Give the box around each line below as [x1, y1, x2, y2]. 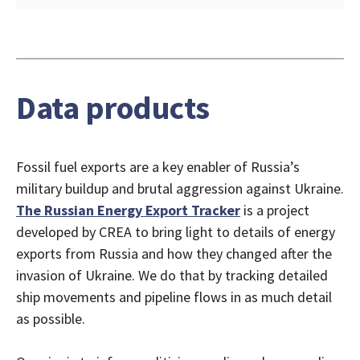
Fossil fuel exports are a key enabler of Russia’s [16, 157, 300, 176]
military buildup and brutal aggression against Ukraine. [16, 178, 344, 198]
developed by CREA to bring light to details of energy [16, 222, 335, 241]
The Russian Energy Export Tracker [16, 200, 240, 219]
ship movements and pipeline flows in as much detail [16, 287, 332, 306]
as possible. [16, 309, 85, 328]
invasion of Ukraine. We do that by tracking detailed [16, 265, 328, 284]
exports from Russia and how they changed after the [16, 243, 332, 263]
